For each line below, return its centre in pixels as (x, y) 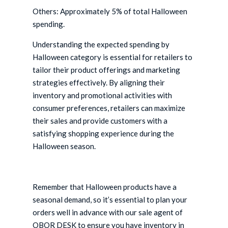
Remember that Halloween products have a (105, 187)
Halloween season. (64, 146)
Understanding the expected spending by (101, 45)
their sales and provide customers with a (100, 121)
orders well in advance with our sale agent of (108, 212)
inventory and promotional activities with (103, 95)
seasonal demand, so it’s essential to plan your (110, 200)
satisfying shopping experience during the (104, 134)
